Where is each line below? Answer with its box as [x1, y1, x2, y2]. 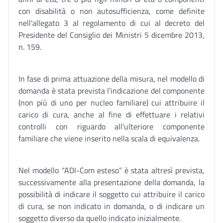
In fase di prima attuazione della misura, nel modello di [18, 73, 205, 85]
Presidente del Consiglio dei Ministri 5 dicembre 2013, [18, 29, 205, 41]
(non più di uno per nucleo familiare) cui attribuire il [18, 97, 205, 109]
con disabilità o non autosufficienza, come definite [18, 5, 205, 17]
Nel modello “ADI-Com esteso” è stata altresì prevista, [18, 164, 205, 176]
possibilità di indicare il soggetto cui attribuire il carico [18, 188, 205, 200]
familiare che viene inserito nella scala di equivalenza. [18, 132, 200, 144]
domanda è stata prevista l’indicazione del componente [18, 85, 205, 97]
